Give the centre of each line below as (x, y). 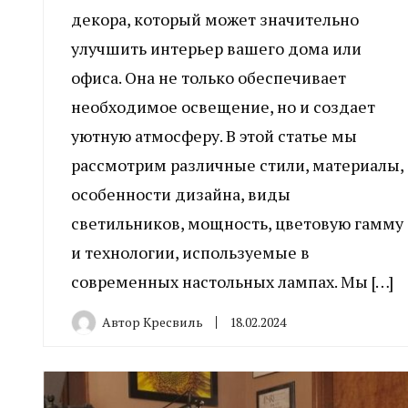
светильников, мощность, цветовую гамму (237, 223)
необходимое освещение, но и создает (223, 106)
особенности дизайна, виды (181, 194)
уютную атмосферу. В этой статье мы (214, 135)
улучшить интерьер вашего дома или (216, 48)
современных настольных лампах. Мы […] (232, 281)
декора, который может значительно (215, 19)
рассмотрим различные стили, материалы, (237, 164)
